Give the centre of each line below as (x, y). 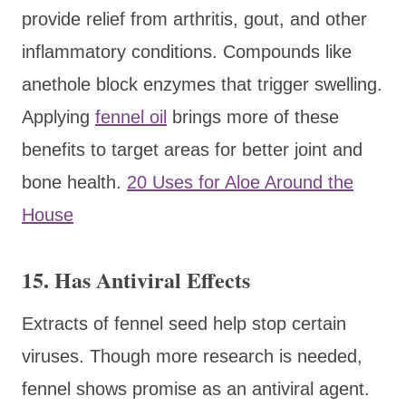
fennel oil (131, 116)
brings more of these (253, 116)
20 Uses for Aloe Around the (240, 182)
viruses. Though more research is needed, (192, 356)
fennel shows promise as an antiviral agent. (196, 388)
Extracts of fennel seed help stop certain (184, 323)
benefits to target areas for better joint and (192, 149)
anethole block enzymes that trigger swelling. (202, 84)
